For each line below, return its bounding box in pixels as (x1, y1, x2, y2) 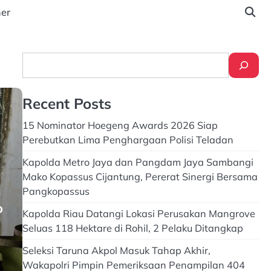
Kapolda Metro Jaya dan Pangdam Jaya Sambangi (22, 156, 253, 168)
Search (21, 53, 54, 65)
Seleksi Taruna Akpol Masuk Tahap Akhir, (22, 244, 211, 256)
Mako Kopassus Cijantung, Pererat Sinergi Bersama (22, 171, 258, 183)
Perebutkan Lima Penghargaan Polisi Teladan (22, 134, 233, 146)
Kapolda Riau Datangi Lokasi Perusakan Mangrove (22, 207, 255, 220)
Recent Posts (22, 94, 111, 113)
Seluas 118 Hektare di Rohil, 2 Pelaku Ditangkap (22, 222, 243, 234)
